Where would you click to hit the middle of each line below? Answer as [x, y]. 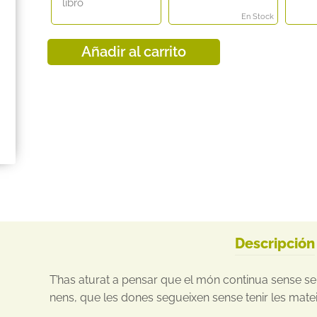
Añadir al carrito [134, 52]
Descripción [275, 244]
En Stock [257, 17]
